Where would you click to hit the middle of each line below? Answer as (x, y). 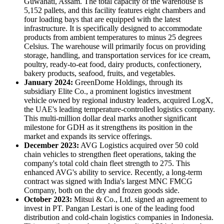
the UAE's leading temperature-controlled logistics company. (119, 109)
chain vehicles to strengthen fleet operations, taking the (110, 154)
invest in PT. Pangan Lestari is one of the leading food (109, 208)
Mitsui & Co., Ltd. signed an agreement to (140, 199)
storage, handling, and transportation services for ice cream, (117, 55)
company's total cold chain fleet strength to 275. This (107, 163)
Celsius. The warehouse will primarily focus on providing (115, 46)
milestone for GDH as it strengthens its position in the (108, 127)
